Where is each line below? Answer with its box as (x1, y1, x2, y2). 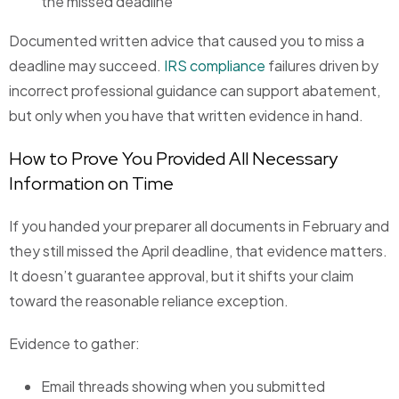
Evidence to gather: (9, 334, 140, 354)
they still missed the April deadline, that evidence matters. (9, 241, 387, 261)
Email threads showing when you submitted (41, 377, 325, 396)
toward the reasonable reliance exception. (9, 291, 289, 311)
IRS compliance (164, 56, 265, 76)
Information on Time (9, 172, 174, 196)
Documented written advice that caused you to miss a (9, 31, 364, 51)
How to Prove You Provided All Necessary (9, 147, 338, 171)
